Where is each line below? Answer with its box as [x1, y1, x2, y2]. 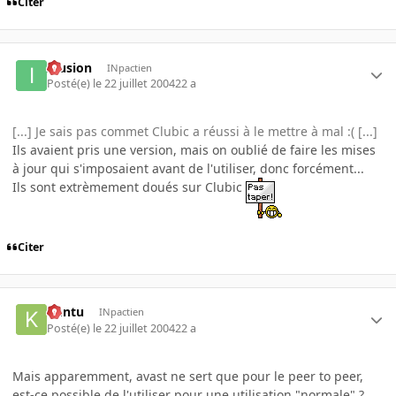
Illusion [47, 58, 93, 76]
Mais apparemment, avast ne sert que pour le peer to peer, [12, 367, 363, 385]
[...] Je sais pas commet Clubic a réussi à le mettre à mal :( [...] [12, 122, 377, 140]
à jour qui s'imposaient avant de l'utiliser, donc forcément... [12, 159, 364, 177]
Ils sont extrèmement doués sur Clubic [12, 178, 246, 195]
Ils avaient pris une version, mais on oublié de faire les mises [12, 141, 376, 158]
